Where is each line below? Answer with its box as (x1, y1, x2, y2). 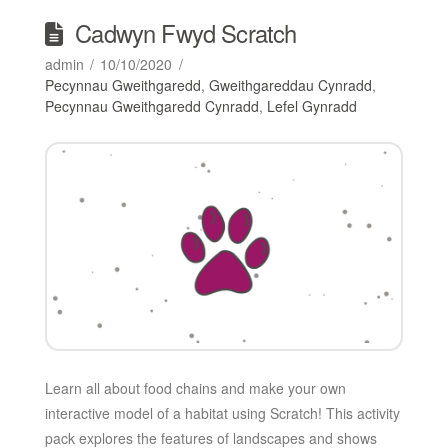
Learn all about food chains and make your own (44, 377, 346, 398)
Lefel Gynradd (266, 96, 357, 117)
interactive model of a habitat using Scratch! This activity (44, 402, 400, 423)
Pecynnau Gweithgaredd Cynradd (44, 96, 259, 117)
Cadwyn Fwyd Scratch (75, 16, 297, 51)
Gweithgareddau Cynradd (208, 75, 372, 96)
